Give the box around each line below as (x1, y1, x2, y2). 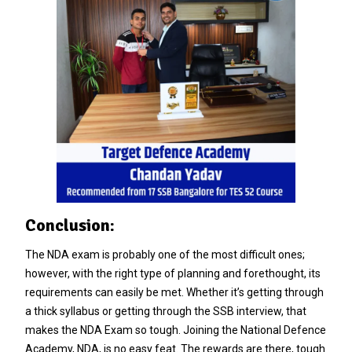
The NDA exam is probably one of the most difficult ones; (24, 248, 305, 262)
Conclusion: (24, 214, 115, 236)
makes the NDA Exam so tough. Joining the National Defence (24, 324, 326, 337)
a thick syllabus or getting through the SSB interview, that (24, 305, 306, 318)
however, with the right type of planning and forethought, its (24, 267, 321, 280)
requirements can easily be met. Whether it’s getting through (24, 286, 324, 299)
